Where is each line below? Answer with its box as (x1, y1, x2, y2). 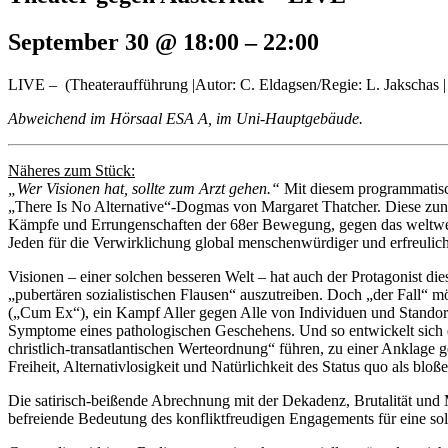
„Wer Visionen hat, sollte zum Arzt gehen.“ (8, 179, 280, 197)
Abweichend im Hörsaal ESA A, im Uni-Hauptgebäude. (8, 109, 363, 127)
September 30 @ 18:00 (8, 28, 239, 55)
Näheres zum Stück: (8, 161, 135, 179)
